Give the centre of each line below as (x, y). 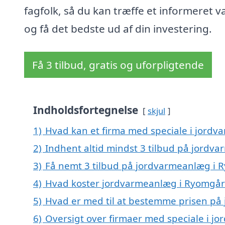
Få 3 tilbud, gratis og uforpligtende (118, 65)
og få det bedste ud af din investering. (118, 29)
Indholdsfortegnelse (86, 110)
